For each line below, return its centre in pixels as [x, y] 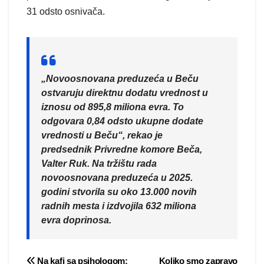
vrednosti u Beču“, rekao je [102, 136]
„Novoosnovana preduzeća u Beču [120, 79]
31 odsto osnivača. [67, 12]
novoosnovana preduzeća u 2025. [117, 178]
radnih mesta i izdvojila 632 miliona [119, 206]
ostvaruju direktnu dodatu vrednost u [125, 93]
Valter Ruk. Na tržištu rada [99, 164]
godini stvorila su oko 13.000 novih [119, 192]
